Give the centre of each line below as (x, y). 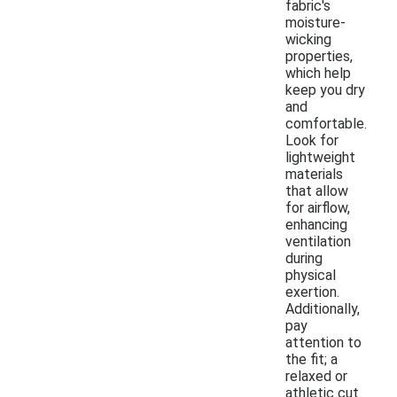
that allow (317, 191)
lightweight (320, 157)
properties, (319, 56)
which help (318, 73)
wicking (308, 39)
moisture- (315, 22)
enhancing (316, 224)
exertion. (312, 292)
